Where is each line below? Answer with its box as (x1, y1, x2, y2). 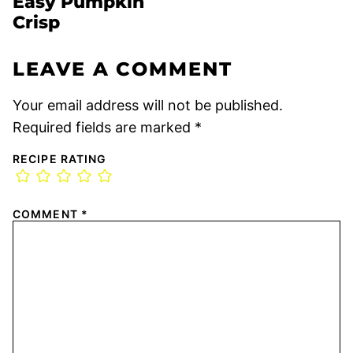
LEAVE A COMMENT (13, 58, 232, 81)
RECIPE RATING (13, 152, 107, 166)
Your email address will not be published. (13, 97, 283, 114)
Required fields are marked (13, 119, 195, 136)
